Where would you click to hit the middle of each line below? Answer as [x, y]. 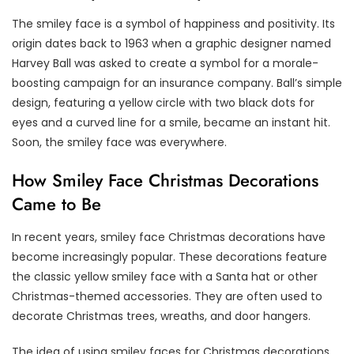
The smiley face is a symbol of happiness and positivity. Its [173, 23]
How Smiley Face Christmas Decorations [165, 180]
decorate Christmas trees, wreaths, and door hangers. [161, 316]
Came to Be [56, 203]
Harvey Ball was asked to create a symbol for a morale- [165, 63]
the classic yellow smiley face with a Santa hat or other [165, 276]
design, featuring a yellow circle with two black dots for [163, 102]
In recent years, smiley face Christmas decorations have [169, 237]
